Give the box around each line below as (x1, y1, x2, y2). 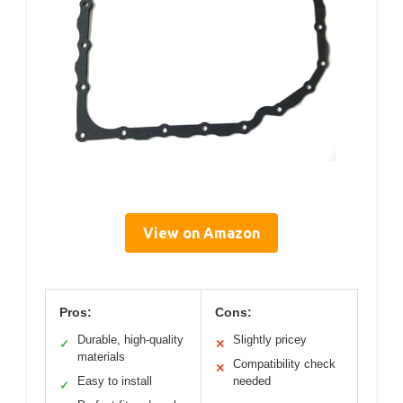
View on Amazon (143, 224, 260, 241)
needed (233, 373, 271, 388)
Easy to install (77, 373, 152, 388)
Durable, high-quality (77, 332, 184, 346)
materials (77, 349, 125, 363)
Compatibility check (233, 356, 336, 371)
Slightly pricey (233, 332, 307, 346)
